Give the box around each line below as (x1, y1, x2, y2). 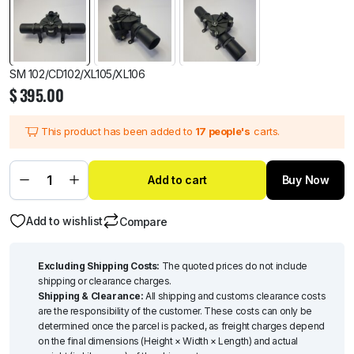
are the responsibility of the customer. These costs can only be (38, 304, 312, 317)
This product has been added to (41, 125, 195, 138)
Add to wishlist (26, 214, 103, 228)
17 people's (194, 125, 250, 138)
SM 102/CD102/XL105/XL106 (9, 66, 145, 81)
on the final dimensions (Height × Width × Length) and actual (38, 334, 299, 347)
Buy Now (281, 172, 330, 186)
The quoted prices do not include (160, 259, 307, 272)
